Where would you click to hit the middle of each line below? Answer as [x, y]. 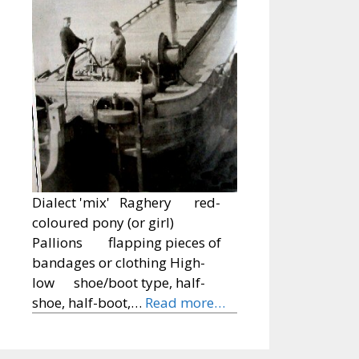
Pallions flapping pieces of [127, 243]
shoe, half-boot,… [89, 303]
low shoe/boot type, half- [119, 283]
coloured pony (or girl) [103, 223]
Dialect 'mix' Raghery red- [126, 203]
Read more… [185, 303]
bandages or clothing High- [119, 263]
